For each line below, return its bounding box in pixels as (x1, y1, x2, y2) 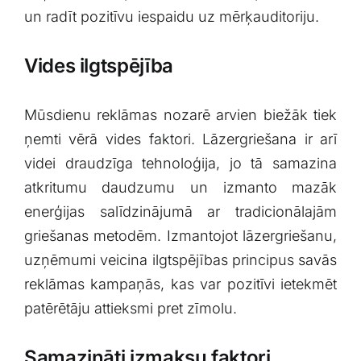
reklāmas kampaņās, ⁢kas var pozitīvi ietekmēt (23, 275, 338, 293)
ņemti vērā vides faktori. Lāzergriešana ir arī (23, 130, 338, 147)
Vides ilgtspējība (23, 54, 173, 78)
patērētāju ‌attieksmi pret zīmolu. (23, 299, 237, 317)
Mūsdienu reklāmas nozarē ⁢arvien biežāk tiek (23, 106, 338, 123)
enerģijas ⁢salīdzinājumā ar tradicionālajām (23, 202, 338, 220)
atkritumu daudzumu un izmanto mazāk (23, 178, 338, 196)
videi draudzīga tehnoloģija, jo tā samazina (23, 154, 338, 172)
